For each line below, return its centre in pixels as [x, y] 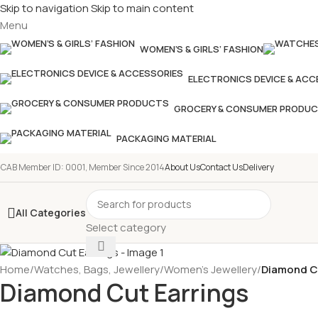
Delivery [258, 167]
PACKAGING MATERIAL [166, 138]
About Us [182, 167]
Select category [126, 227]
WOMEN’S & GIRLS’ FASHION [202, 49]
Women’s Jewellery [210, 269]
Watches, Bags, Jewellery [97, 269]
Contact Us [221, 167]
